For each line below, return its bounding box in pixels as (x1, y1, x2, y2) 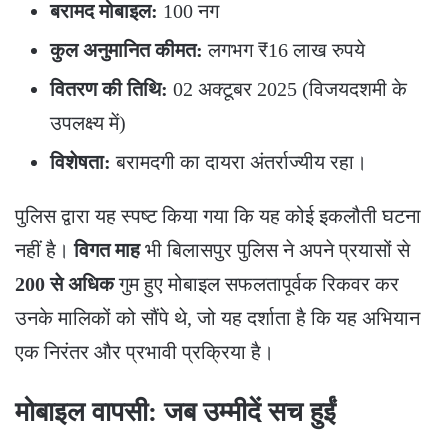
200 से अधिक (15, 272, 114, 295)
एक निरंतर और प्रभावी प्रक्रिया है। (15, 340, 274, 363)
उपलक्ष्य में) (50, 111, 126, 134)
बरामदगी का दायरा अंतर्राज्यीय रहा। (111, 150, 367, 173)
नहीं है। (15, 238, 74, 261)
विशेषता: (50, 150, 111, 173)
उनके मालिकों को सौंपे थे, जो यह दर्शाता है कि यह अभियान (15, 306, 420, 329)
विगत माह (74, 238, 140, 261)
